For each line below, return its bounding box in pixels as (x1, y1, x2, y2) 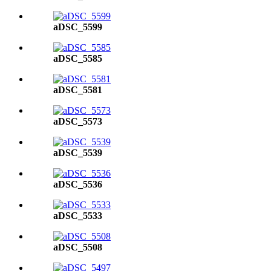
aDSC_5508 (53, 242, 102, 252)
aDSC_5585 (53, 53, 102, 64)
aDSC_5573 (53, 116, 102, 126)
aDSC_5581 (53, 85, 102, 95)
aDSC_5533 (53, 211, 102, 221)
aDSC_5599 (53, 22, 102, 32)
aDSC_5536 (53, 179, 102, 189)
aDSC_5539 (53, 148, 102, 158)
